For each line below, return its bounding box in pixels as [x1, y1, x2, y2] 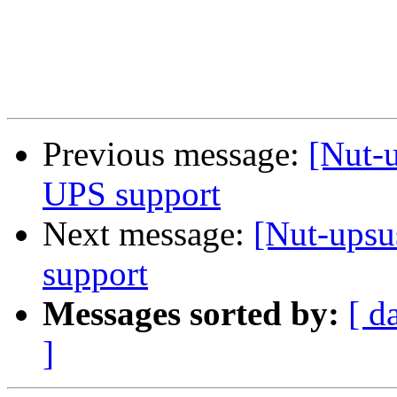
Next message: [43, 214, 253, 253]
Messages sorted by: [43, 294, 339, 333]
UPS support [43, 175, 221, 214]
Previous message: [43, 135, 308, 174]
